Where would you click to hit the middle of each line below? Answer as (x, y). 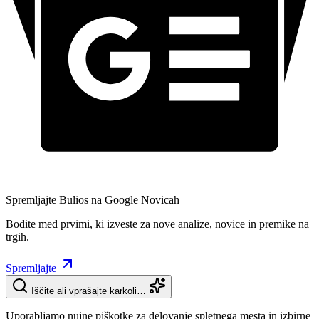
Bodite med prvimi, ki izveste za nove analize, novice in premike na (157, 224)
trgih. (17, 236)
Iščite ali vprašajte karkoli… (89, 291)
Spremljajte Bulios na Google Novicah (93, 199)
